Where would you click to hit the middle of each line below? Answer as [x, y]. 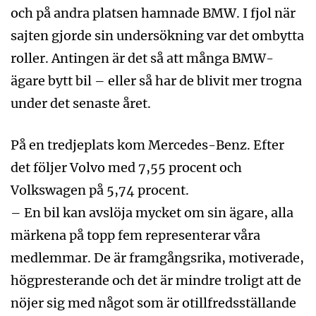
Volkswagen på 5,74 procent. [100, 190]
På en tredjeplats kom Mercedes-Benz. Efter [147, 145]
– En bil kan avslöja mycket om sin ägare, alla [152, 212]
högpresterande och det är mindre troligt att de [156, 280]
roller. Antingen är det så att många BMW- [142, 58]
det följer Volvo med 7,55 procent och [126, 167]
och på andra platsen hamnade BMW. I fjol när [153, 13]
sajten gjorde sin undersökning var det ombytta [157, 35]
